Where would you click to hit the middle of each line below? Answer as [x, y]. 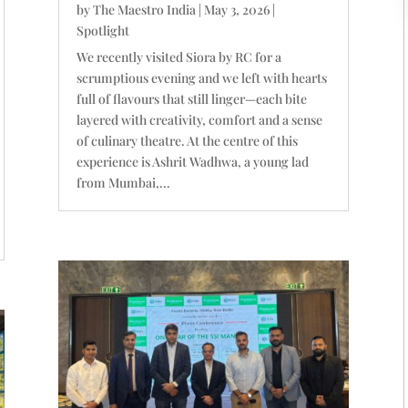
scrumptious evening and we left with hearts [202, 78]
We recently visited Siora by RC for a [179, 57]
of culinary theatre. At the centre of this [188, 141]
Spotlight [103, 31]
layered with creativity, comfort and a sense [200, 120]
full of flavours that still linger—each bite [192, 99]
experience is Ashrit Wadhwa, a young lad [193, 162]
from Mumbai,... [124, 183]
